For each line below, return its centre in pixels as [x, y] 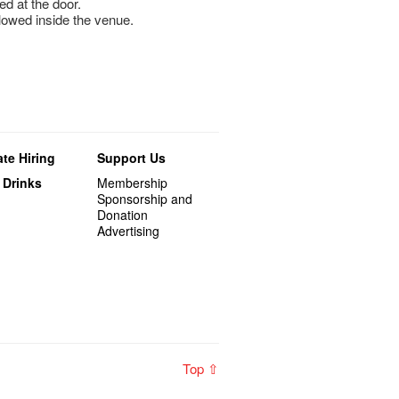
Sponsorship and [145, 199]
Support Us [132, 158]
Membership [133, 183]
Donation [123, 215]
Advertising [129, 231]
